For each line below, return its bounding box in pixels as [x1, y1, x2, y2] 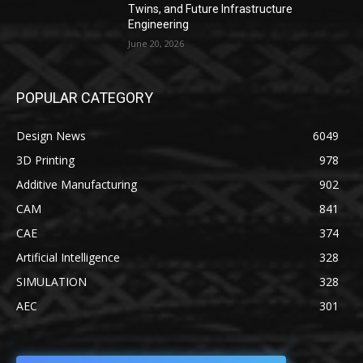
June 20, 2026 [128, 37, 185, 49]
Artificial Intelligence [16, 250, 120, 265]
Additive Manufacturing [16, 177, 137, 192]
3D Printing [16, 152, 75, 168]
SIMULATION [16, 274, 87, 289]
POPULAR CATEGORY [16, 89, 153, 106]
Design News [16, 128, 86, 143]
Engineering [128, 18, 190, 31]
